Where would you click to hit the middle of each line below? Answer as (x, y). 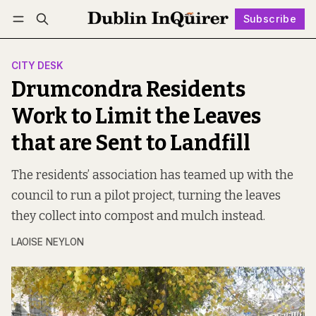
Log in (39, 39)
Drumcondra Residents (128, 90)
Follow (171, 39)
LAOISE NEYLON (48, 242)
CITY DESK (37, 66)
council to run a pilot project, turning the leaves (146, 196)
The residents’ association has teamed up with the (152, 176)
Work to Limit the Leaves (136, 117)
